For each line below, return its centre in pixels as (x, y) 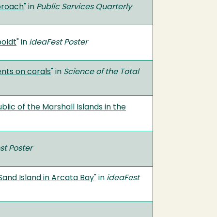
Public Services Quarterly (84, 7)
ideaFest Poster (57, 42)
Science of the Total (101, 72)
